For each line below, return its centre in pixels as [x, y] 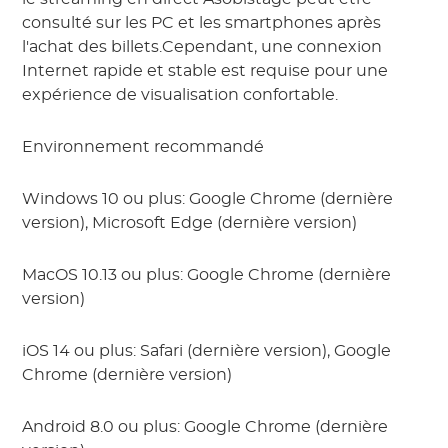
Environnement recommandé [143, 147]
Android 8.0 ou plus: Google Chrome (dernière [205, 427]
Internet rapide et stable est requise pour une [205, 71]
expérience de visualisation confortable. [180, 95]
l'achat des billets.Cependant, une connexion [202, 47]
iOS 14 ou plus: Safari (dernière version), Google [207, 351]
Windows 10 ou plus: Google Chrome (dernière [208, 199]
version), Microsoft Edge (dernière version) [190, 223]
